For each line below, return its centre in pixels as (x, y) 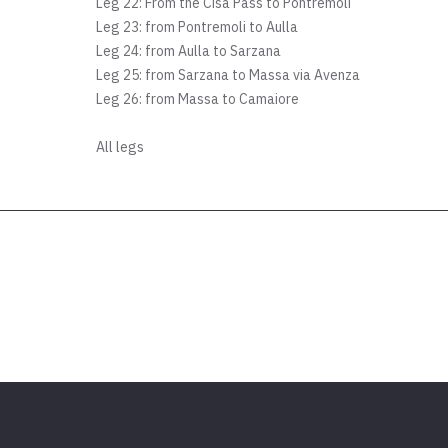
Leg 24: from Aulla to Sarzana (189, 51)
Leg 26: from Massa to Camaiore (198, 99)
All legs (120, 147)
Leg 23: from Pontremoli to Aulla (197, 27)
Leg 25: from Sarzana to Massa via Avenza (228, 75)
